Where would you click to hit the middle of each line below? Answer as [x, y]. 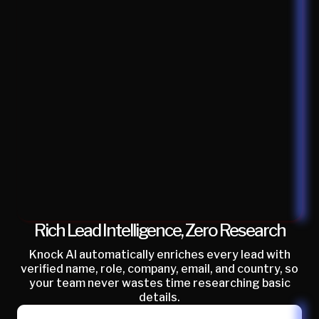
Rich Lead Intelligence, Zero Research [159, 230]
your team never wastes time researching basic [159, 283]
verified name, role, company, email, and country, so [159, 268]
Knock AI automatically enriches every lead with [159, 254]
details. [159, 297]
